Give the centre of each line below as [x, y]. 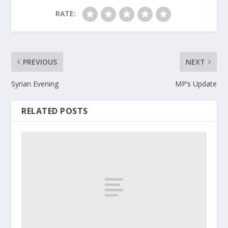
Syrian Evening [35, 84]
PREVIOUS [40, 62]
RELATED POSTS [55, 111]
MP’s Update [196, 84]
